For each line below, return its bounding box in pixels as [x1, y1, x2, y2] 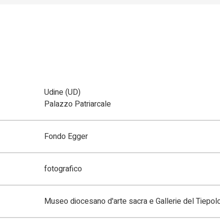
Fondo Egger [44, 131, 88, 143]
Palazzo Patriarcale [44, 98, 111, 110]
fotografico [44, 163, 82, 175]
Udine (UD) [44, 86, 81, 99]
